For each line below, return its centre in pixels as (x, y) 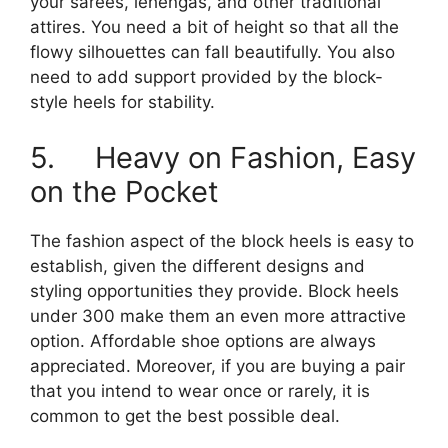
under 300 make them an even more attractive (218, 315)
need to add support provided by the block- (206, 77)
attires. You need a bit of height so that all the (214, 27)
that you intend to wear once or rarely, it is (200, 390)
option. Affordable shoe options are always (203, 340)
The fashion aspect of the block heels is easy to (222, 240)
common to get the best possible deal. (185, 415)
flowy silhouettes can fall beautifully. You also (212, 52)
